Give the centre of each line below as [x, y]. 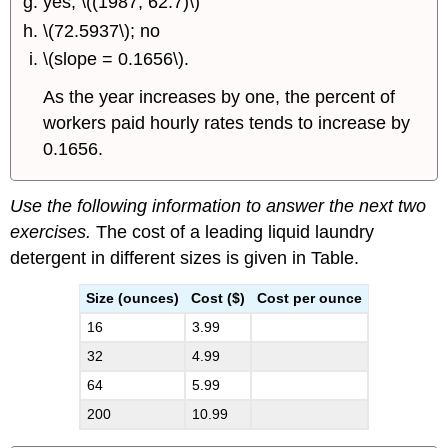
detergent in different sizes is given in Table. [185, 258]
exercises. [51, 232]
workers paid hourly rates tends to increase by [227, 123]
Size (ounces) [132, 298]
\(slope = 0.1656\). [116, 59]
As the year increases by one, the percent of [219, 97]
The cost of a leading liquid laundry [233, 232]
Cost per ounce [309, 298]
